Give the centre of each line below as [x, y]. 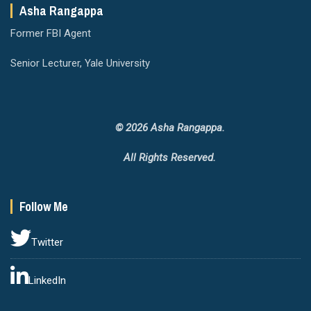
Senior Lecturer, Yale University [80, 64]
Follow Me [44, 206]
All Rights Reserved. [170, 157]
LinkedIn [47, 280]
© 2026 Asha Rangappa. [170, 127]
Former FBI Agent [51, 34]
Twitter [47, 242]
